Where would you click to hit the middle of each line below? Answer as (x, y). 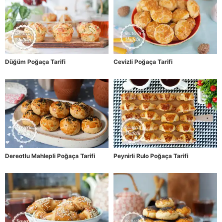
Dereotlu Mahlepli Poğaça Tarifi (50, 156)
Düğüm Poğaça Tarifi (35, 62)
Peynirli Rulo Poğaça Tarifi (151, 156)
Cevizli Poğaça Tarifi (143, 62)
